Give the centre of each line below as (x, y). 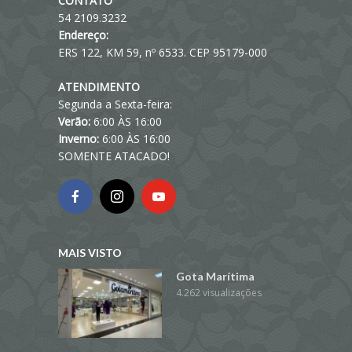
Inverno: (80, 138)
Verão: (74, 121)
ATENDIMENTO (99, 86)
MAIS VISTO (90, 252)
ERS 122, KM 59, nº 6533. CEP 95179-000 (163, 52)
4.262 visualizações (219, 292)
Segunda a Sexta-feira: (115, 104)
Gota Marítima (215, 276)
